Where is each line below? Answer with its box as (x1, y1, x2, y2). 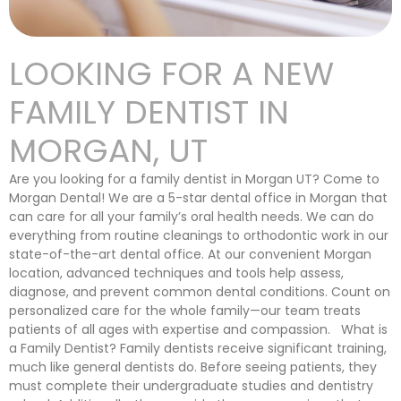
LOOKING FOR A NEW (9, 51, 334, 97)
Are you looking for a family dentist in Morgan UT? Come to (9, 170, 380, 188)
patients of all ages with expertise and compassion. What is (9, 320, 388, 338)
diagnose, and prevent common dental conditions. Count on (9, 283, 390, 301)
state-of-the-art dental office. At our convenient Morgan (9, 245, 371, 263)
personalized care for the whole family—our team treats (9, 302, 361, 320)
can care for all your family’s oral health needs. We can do (9, 208, 374, 226)
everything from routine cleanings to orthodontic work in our (9, 226, 388, 244)
